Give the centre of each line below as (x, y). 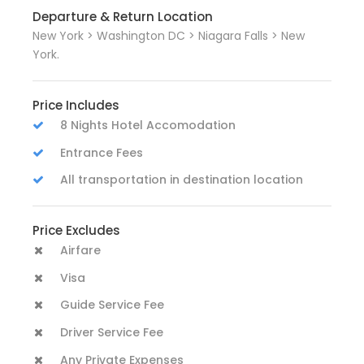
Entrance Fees (102, 152)
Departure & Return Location (123, 17)
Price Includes (76, 105)
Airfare (80, 250)
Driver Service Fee (112, 332)
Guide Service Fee (112, 304)
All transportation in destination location (182, 179)
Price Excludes (76, 230)
